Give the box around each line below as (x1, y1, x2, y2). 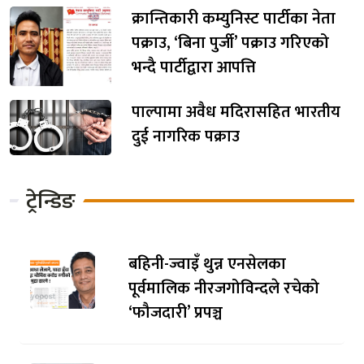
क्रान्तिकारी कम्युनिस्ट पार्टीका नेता (132, 4, 336, 32)
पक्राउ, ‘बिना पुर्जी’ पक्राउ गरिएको (132, 28, 329, 57)
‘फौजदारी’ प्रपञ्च (128, 299, 223, 327)
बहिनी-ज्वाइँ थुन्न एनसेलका (128, 250, 286, 279)
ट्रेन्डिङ (26, 182, 76, 219)
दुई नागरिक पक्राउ (132, 122, 240, 150)
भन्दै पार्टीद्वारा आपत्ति (132, 53, 256, 81)
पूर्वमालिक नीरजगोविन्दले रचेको (128, 275, 319, 303)
